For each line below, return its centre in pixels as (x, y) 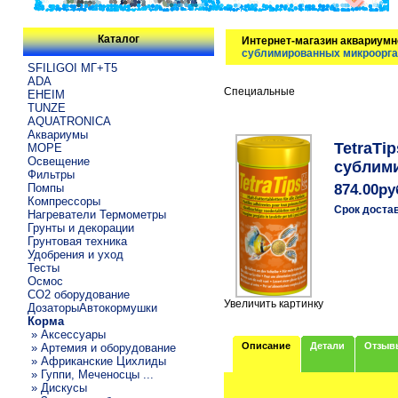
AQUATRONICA (70, 121)
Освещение (59, 161)
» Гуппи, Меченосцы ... (91, 374)
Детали (328, 345)
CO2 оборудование (79, 294)
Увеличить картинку (274, 304)
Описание (267, 345)
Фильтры (52, 174)
